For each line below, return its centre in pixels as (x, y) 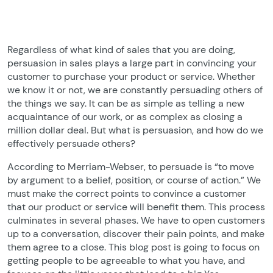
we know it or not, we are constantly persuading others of (135, 90)
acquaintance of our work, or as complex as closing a (125, 117)
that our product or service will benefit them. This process (136, 207)
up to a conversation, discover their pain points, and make (136, 234)
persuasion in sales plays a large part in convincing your (132, 63)
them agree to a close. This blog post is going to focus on (133, 247)
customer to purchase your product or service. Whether (131, 76)
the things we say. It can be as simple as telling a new (126, 103)
